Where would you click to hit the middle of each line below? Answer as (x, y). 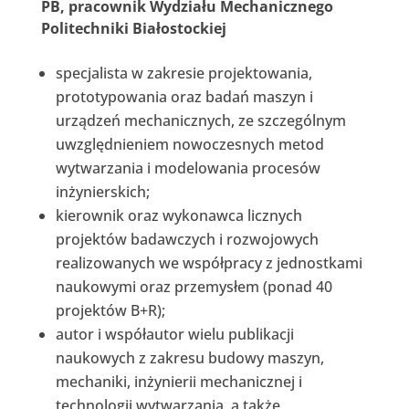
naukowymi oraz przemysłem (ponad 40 (194, 286)
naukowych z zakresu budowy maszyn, (189, 357)
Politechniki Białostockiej (133, 28)
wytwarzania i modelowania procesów (188, 168)
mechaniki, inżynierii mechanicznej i (178, 381)
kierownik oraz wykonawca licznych (178, 215)
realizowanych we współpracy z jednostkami (209, 262)
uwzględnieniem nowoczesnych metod (189, 144)
